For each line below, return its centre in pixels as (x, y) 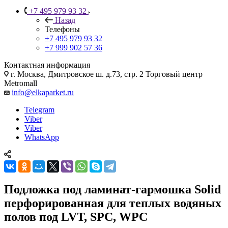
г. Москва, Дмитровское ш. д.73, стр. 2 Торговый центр (106, 74)
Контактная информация (47, 65)
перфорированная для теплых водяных (113, 203)
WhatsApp (42, 137)
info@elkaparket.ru (43, 92)
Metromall (21, 83)
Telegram (39, 109)
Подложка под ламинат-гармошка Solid (112, 189)
